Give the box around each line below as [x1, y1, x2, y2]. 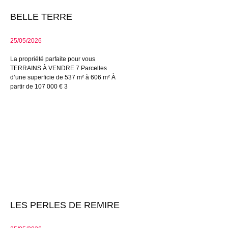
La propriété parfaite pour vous [10, 55, 95, 63]
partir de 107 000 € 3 [10, 83, 68, 90]
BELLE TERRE [10, 12, 72, 22]
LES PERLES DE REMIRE [10, 200, 120, 211]
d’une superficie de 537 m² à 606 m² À [10, 74, 116, 81]
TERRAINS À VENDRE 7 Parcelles [10, 65, 107, 72]
